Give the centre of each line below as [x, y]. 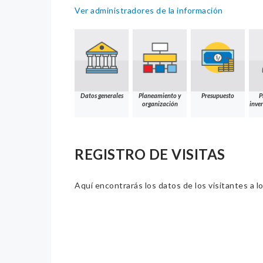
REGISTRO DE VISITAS [150, 154]
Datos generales [102, 96]
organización [160, 104]
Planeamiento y [160, 96]
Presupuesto [218, 96]
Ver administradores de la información [149, 10]
